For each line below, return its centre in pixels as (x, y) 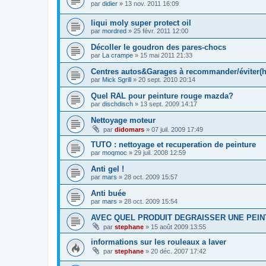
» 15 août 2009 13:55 (175, 227)
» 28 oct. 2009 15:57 (147, 177)
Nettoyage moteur (123, 121)
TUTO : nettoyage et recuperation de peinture (173, 145)
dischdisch (118, 104)
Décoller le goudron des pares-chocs (159, 47)
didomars (129, 130)
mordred (114, 31)
